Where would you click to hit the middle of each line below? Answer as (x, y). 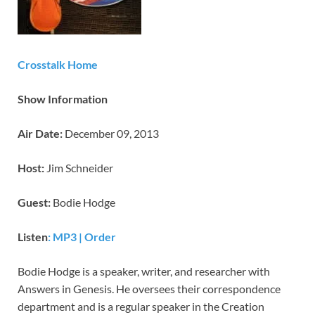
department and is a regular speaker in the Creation (141, 307)
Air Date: (40, 134)
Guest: (34, 202)
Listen (33, 237)
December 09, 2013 (111, 134)
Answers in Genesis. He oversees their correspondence (149, 289)
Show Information (63, 99)
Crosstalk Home (58, 65)
